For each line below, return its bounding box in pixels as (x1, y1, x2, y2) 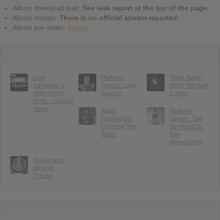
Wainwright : (101, 115, 134, 122)
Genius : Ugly (101, 82, 137, 89)
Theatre (32, 172, 54, 179)
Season (101, 89, 122, 97)
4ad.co (67, 23, 88, 31)
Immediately (169, 138, 202, 146)
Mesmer (32, 164, 55, 171)
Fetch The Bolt (169, 82, 208, 89)
